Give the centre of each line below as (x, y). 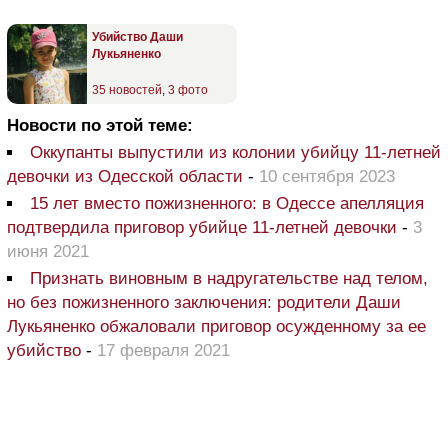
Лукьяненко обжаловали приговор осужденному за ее (216, 326)
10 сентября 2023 (327, 176)
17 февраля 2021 (163, 350)
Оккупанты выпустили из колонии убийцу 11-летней (235, 152)
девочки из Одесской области (125, 176)
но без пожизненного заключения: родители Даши (204, 302)
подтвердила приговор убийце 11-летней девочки (204, 227)
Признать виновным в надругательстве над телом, (229, 278)
